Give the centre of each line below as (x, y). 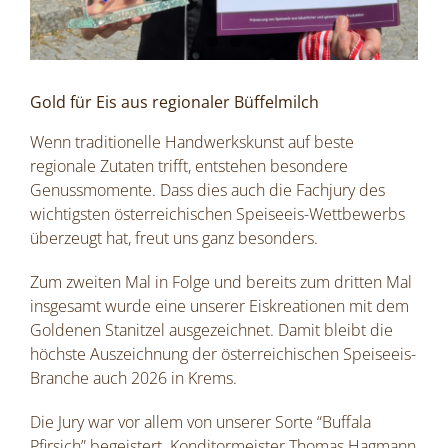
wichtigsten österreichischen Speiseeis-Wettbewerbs (217, 213)
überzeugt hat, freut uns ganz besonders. (174, 237)
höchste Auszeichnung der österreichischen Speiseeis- (223, 353)
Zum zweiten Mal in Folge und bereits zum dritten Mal (221, 281)
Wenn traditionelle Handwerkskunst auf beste (192, 141)
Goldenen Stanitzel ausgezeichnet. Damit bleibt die (211, 329)
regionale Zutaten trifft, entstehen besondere (189, 165)
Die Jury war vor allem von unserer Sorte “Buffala (200, 421)
